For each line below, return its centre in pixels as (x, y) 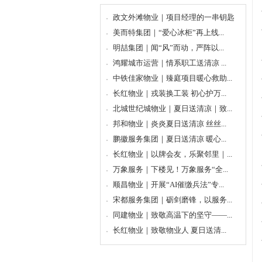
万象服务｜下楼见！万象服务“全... (170, 169)
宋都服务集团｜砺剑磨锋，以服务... (173, 200)
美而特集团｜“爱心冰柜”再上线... (168, 32)
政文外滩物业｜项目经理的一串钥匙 (174, 17)
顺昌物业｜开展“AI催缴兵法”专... (168, 185)
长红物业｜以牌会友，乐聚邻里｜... (173, 154)
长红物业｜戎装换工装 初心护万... (170, 93)
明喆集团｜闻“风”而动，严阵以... (168, 48)
